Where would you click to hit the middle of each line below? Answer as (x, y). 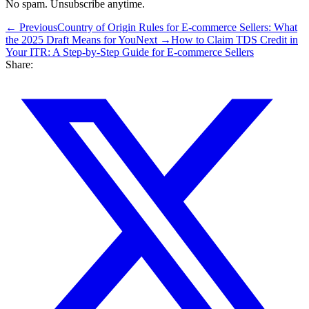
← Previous (31, 28)
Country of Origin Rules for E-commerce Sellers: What (177, 28)
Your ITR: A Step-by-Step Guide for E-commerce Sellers (130, 52)
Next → (153, 40)
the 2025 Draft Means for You (71, 40)
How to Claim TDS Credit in (235, 40)
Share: (19, 65)
